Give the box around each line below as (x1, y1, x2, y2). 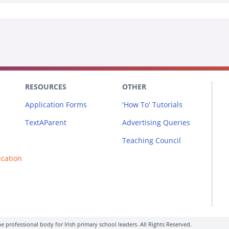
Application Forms (25, 99, 87, 109)
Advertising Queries (122, 117, 190, 127)
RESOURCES (25, 81, 66, 91)
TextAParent (25, 117, 66, 127)
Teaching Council (122, 135, 181, 145)
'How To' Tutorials (122, 99, 182, 109)
